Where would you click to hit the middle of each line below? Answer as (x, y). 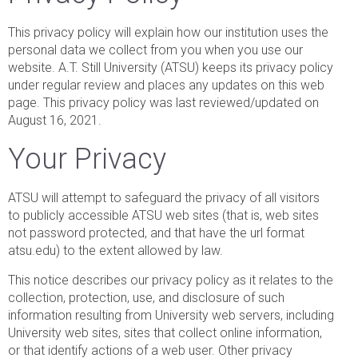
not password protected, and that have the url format (156, 233)
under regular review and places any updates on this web (166, 85)
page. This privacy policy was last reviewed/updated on (163, 102)
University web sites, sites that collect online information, (165, 332)
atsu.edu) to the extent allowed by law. (115, 250)
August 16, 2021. (55, 120)
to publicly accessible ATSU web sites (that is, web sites (163, 215)
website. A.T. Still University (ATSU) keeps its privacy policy (171, 67)
